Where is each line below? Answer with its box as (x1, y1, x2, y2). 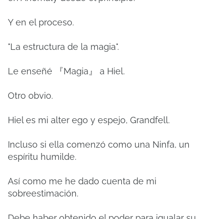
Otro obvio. (8, 90, 53, 101)
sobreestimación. (8, 188, 78, 198)
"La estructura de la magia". (8, 42, 119, 52)
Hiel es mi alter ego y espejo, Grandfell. (8, 115, 170, 125)
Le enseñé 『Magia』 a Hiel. (8, 66, 125, 76)
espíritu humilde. (8, 152, 76, 162)
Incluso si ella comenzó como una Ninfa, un (8, 139, 190, 150)
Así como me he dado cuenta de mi (8, 176, 156, 186)
